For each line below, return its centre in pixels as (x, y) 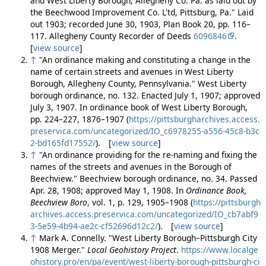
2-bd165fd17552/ (63, 143)
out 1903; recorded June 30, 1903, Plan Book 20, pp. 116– (140, 24)
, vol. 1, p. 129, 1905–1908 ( (140, 202)
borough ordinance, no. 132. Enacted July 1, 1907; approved (145, 96)
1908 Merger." (58, 250)
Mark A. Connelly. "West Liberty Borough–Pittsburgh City (148, 238)
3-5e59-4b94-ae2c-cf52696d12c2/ (94, 226)
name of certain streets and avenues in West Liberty (132, 72)
